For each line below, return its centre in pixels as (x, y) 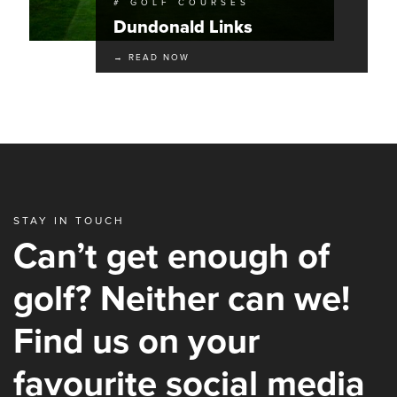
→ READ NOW (151, 57)
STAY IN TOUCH (69, 220)
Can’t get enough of (171, 256)
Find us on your (136, 341)
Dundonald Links (183, 27)
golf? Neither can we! (182, 298)
